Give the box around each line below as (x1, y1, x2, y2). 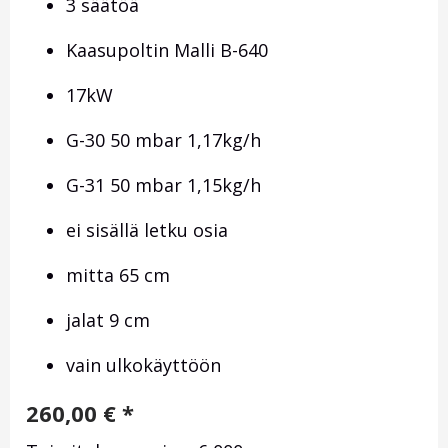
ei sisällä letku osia (66, 218, 228, 243)
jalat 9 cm (66, 308, 150, 333)
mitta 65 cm (66, 263, 170, 288)
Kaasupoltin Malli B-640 (66, 38, 268, 63)
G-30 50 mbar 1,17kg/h (66, 128, 261, 153)
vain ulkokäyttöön (66, 353, 221, 378)
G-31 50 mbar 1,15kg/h (66, 173, 261, 198)
